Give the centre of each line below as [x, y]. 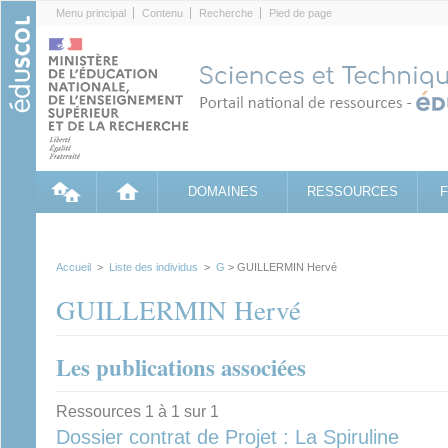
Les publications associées [181, 367]
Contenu [162, 13]
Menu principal [91, 13]
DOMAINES [222, 191]
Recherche [226, 13]
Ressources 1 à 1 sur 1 [137, 411]
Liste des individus [153, 267]
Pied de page [300, 13]
